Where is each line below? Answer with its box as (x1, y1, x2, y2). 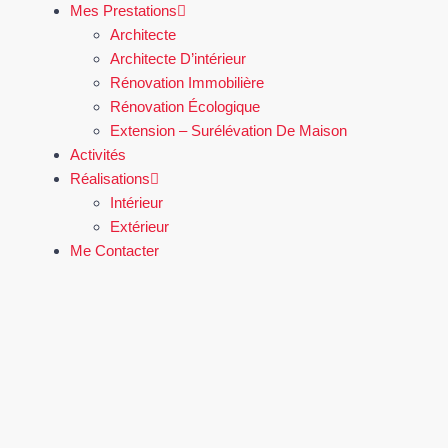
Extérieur (110, 218, 169, 235)
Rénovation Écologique (110, 98, 260, 115)
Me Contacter (70, 242, 159, 259)
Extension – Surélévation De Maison (110, 122, 347, 139)
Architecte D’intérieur (110, 50, 246, 67)
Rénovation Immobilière (110, 74, 264, 91)
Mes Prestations (70, 2, 177, 19)
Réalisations (70, 170, 150, 187)
